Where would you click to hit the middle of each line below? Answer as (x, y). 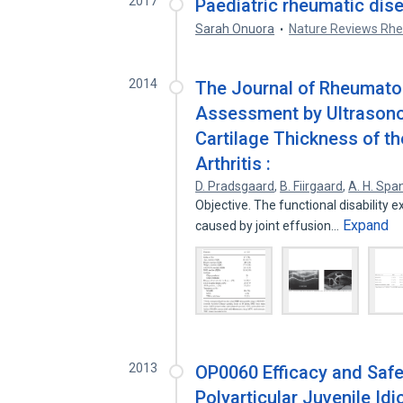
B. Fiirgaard (312, 186)
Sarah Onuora (235, 29)
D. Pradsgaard (235, 186)
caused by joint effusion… (269, 226)
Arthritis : (233, 164)
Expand (366, 225)
